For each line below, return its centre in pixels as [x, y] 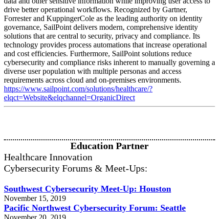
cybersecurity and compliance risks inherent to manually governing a [109, 62]
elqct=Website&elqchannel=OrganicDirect [69, 98]
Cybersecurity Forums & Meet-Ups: [76, 168]
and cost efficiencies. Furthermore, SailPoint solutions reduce [98, 54]
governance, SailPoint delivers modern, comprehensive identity [101, 27]
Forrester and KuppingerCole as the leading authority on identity [103, 18]
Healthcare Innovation [48, 157]
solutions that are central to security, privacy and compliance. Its [102, 36]
